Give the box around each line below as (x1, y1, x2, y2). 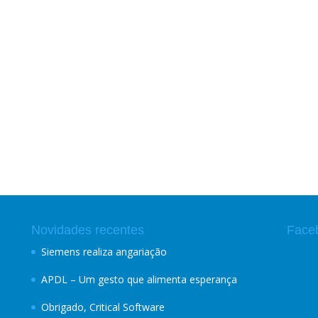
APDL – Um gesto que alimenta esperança (41, 273, 237, 286)
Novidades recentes (31, 223, 144, 237)
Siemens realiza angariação (41, 245, 167, 258)
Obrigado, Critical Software (41, 300, 165, 314)
